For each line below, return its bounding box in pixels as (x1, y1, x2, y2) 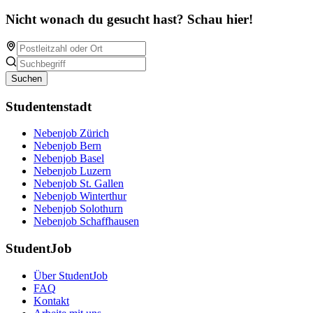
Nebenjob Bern (34, 140, 101, 152)
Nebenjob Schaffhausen (34, 215, 139, 228)
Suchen (11, 73, 42, 85)
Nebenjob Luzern (34, 165, 111, 177)
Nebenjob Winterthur (34, 190, 126, 203)
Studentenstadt (6, 99, 92, 114)
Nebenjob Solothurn (34, 203, 123, 215)
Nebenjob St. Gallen (34, 177, 124, 190)
